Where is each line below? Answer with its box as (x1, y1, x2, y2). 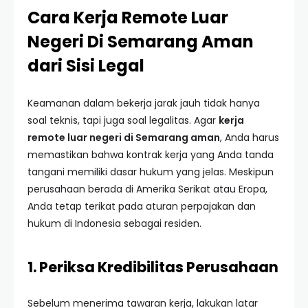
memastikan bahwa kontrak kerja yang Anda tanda (27, 148, 274, 162)
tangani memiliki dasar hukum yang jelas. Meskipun (27, 165, 274, 179)
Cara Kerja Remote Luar (27, 6, 228, 29)
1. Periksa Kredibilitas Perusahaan (27, 257, 278, 277)
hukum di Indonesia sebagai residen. (27, 217, 201, 230)
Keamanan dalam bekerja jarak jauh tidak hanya (27, 96, 260, 110)
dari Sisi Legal (27, 54, 144, 77)
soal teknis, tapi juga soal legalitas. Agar (27, 113, 219, 127)
